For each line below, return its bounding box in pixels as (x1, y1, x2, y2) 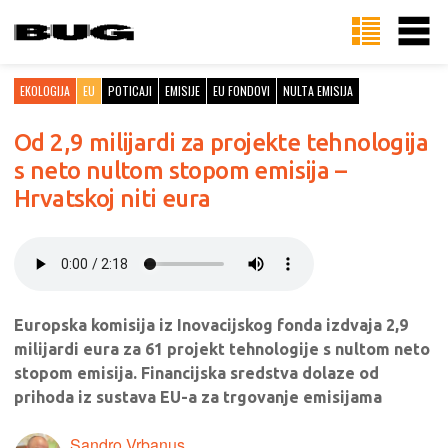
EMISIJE (165, 82, 200, 99)
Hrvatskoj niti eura (14, 185, 211, 212)
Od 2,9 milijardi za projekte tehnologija (14, 129, 428, 156)
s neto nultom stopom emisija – (14, 157, 346, 184)
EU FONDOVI (213, 82, 270, 99)
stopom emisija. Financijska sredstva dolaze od (14, 364, 379, 382)
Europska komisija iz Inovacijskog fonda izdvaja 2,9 (14, 316, 408, 334)
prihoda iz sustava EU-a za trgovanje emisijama (14, 388, 382, 406)
